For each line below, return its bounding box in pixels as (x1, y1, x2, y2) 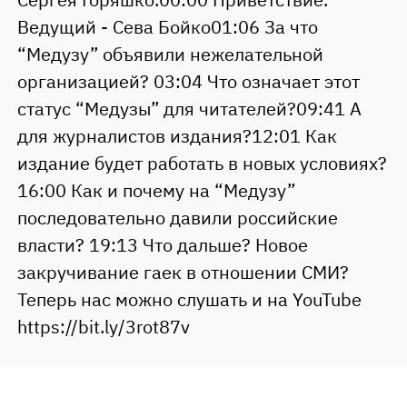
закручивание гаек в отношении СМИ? (16, 260, 349, 285)
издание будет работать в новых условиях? (16, 151, 387, 176)
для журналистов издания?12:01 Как (16, 124, 337, 149)
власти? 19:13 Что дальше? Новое (16, 233, 308, 258)
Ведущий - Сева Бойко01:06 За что (16, 15, 318, 40)
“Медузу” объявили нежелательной (16, 42, 323, 67)
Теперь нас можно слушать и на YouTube (16, 287, 362, 313)
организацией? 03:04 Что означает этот (16, 69, 360, 94)
